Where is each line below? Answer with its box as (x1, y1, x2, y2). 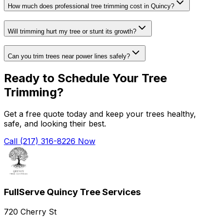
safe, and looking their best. (4, 119, 106, 129)
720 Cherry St (4, 206, 56, 217)
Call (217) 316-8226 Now (4, 136, 95, 146)
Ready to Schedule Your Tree (4, 71, 167, 86)
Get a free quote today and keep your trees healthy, (4, 109, 196, 119)
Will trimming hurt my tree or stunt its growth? (8, 27, 136, 35)
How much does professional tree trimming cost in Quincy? (8, 2, 174, 10)
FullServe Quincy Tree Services (4, 186, 141, 198)
